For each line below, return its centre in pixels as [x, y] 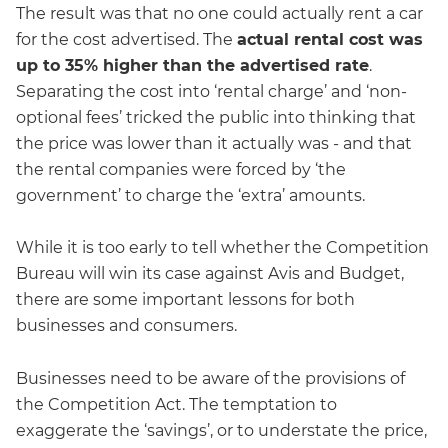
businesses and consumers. [126, 326]
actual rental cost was [330, 39]
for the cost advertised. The [126, 39]
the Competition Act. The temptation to [176, 404]
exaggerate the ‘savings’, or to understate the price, [221, 430]
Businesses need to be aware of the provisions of [210, 378]
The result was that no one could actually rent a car [219, 13]
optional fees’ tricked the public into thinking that [216, 117]
